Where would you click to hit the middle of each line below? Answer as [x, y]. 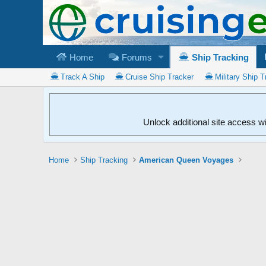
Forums [135, 57]
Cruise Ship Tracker [160, 77]
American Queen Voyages [186, 160]
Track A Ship [82, 77]
